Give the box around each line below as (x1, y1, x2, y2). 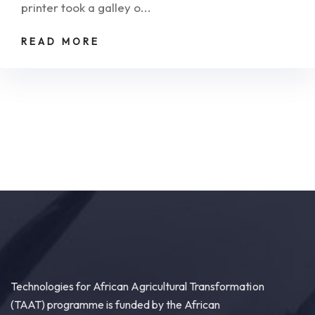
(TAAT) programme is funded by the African (11, 297, 221, 312)
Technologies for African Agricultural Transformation (11, 279, 264, 294)
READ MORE (21, 35, 100, 49)
